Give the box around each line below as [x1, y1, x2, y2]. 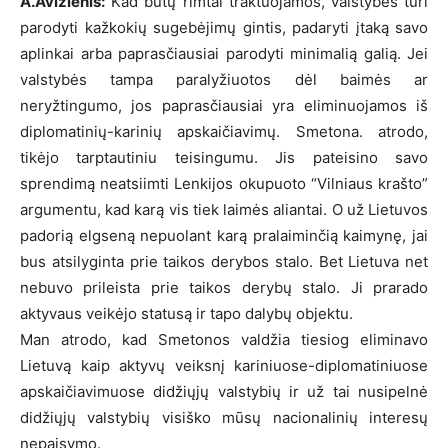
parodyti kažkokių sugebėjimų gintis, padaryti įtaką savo [20, 17, 428, 37]
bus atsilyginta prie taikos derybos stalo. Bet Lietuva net [20, 251, 428, 271]
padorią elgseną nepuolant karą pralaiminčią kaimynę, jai [20, 225, 428, 245]
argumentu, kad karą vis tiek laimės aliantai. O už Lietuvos [20, 199, 428, 219]
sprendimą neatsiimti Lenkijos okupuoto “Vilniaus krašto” [20, 173, 428, 193]
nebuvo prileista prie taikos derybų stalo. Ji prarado [20, 277, 428, 297]
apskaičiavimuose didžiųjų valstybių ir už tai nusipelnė [20, 381, 428, 401]
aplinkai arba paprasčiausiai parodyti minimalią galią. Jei [20, 43, 428, 63]
